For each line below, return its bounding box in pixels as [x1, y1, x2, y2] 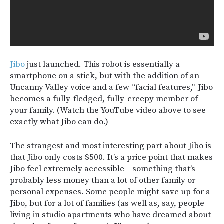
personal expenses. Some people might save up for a [10, 186, 210, 198]
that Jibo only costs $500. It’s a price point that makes [10, 152, 213, 163]
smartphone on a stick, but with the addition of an [10, 70, 199, 82]
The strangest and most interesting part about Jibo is [10, 140, 211, 152]
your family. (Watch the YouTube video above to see [10, 105, 206, 116]
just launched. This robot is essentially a [25, 59, 180, 70]
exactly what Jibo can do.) [10, 116, 108, 128]
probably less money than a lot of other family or [10, 175, 195, 186]
